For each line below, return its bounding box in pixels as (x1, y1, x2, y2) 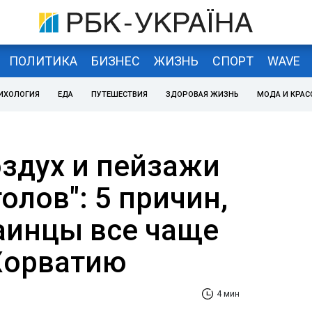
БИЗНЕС (91, 53, 140, 68)
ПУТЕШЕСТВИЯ (91, 90, 148, 99)
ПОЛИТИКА (8, 53, 77, 68)
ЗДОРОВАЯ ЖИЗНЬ (166, 90, 239, 99)
